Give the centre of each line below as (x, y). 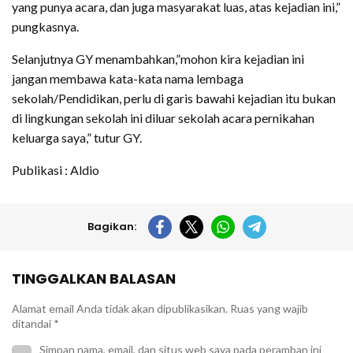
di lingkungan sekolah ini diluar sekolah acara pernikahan (163, 117)
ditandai (33, 323)
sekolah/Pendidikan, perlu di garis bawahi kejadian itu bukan (174, 98)
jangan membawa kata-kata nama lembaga (128, 78)
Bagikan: (111, 226)
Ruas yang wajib (269, 308)
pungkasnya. (45, 26)
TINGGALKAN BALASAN (94, 278)
